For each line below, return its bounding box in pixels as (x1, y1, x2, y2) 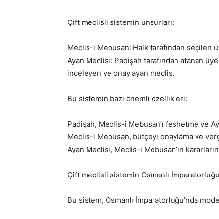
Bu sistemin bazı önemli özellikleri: (67, 93, 187, 103)
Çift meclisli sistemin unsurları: (67, 17, 174, 27)
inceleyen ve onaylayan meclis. (67, 68, 175, 78)
